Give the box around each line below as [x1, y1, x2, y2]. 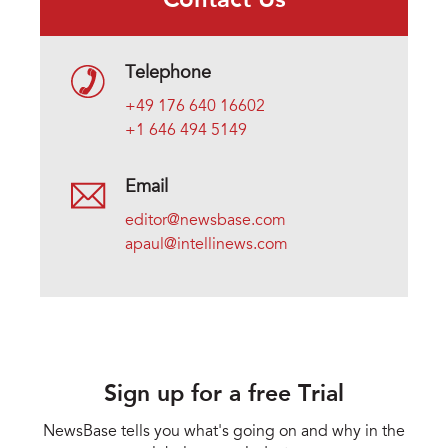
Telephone [125, 65, 211, 84]
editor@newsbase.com [125, 213, 286, 230]
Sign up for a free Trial [104, 384, 344, 407]
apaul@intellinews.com [125, 237, 288, 254]
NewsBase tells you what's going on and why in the [43, 423, 405, 440]
